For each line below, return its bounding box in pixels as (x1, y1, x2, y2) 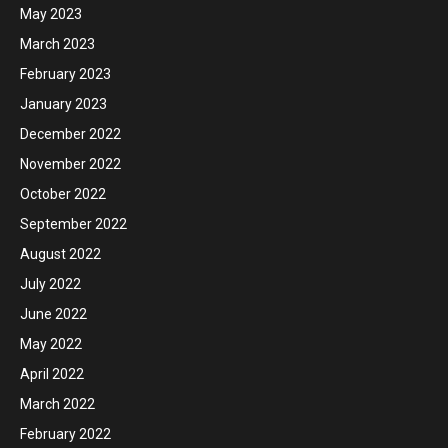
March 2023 (20, 36, 95, 52)
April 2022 (20, 366, 84, 382)
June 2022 (20, 306, 87, 322)
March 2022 (20, 396, 95, 412)
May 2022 (20, 336, 82, 352)
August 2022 (20, 246, 101, 262)
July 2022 (20, 276, 81, 292)
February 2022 (20, 426, 111, 442)
